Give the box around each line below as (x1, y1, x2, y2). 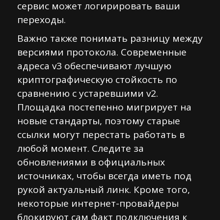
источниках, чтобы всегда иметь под (17, 169, 192, 182)
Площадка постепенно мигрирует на (17, 101, 192, 113)
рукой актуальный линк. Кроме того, (17, 183, 190, 196)
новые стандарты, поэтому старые (17, 114, 180, 127)
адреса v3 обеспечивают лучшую (17, 59, 171, 72)
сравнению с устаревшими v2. (17, 87, 158, 100)
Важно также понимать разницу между (17, 32, 203, 45)
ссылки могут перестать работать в (17, 128, 185, 141)
